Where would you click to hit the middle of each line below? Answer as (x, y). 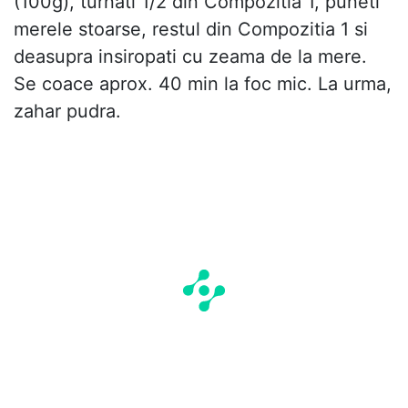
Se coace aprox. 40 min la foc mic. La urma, (203, 84)
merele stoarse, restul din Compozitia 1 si (191, 30)
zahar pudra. (67, 112)
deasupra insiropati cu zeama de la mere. (190, 57)
